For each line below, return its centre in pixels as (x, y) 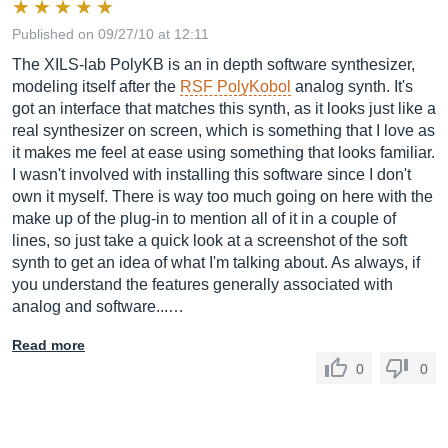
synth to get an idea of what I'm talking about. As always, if (216, 262)
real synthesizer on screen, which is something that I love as (223, 130)
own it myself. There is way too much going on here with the (222, 196)
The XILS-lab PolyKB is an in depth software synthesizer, (213, 64)
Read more (48, 345)
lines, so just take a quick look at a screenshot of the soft (209, 240)
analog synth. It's (352, 86)
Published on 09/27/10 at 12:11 (110, 34)
